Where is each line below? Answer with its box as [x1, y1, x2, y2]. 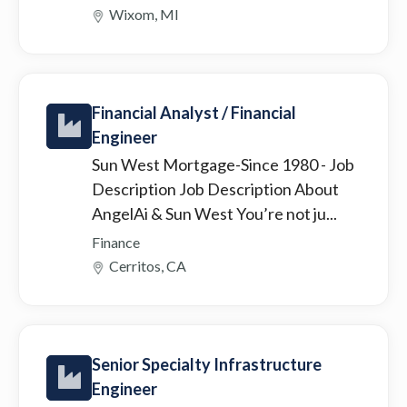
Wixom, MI [109, 5, 179, 23]
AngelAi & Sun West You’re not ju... [92, 203, 337, 223]
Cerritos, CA [109, 256, 186, 274]
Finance [92, 233, 140, 251]
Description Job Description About [92, 178, 339, 199]
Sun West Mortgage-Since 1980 [92, 154, 321, 174]
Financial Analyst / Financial [92, 102, 296, 123]
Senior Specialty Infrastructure [92, 353, 322, 374]
